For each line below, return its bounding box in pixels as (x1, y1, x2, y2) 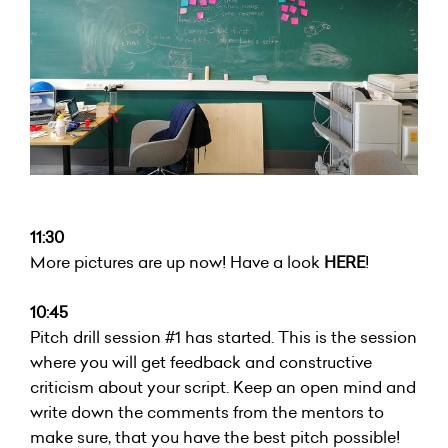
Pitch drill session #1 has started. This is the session (30, 325, 417, 348)
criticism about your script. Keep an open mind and (30, 375, 416, 398)
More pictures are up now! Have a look (30, 250, 324, 273)
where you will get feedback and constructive (30, 350, 372, 373)
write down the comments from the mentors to (30, 400, 384, 423)
